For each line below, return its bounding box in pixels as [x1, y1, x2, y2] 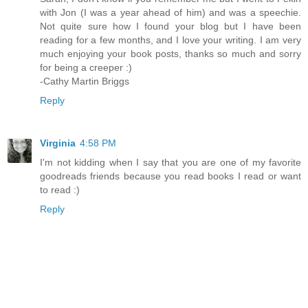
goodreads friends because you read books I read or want [40, 170, 301, 182]
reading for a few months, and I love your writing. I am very [40, 34, 301, 46]
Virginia [40, 137, 76, 149]
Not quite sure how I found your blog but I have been [40, 21, 301, 32]
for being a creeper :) [40, 62, 132, 74]
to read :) [40, 184, 80, 196]
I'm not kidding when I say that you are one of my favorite [40, 157, 301, 168]
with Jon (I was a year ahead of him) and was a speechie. [40, 7, 301, 19]
